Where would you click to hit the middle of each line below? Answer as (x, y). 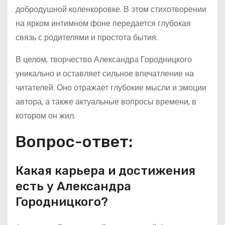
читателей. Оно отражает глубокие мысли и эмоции (111, 88)
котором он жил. (45, 116)
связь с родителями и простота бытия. (87, 37)
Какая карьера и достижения (105, 171)
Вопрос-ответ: (74, 142)
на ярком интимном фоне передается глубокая (103, 23)
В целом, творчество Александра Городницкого (104, 60)
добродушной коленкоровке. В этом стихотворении (111, 9)
